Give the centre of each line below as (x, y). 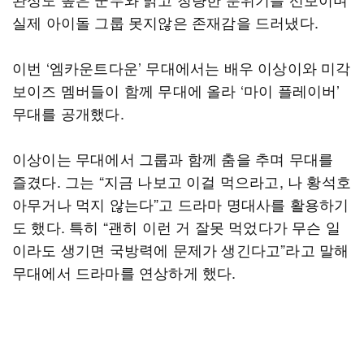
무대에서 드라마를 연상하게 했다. (124, 272)
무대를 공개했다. (68, 113)
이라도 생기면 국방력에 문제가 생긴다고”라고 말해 (181, 249)
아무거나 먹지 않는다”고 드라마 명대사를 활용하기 (181, 204)
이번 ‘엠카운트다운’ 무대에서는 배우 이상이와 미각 (182, 67)
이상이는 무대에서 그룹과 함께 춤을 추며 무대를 (173, 158)
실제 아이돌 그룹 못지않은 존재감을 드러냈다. (165, 22)
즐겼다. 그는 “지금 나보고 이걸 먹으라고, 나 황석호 (182, 181)
